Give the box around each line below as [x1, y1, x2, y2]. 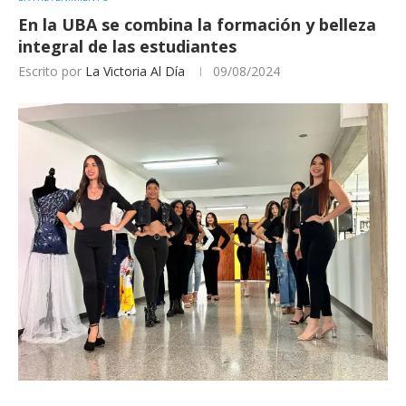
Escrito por [18, 62, 85, 80]
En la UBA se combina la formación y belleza [18, 13, 376, 35]
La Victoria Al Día [85, 62, 185, 80]
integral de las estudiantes [18, 34, 237, 57]
